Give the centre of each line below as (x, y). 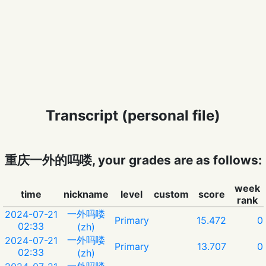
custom (171, 194)
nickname (86, 194)
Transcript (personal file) (133, 116)
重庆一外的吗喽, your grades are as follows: (133, 160)
